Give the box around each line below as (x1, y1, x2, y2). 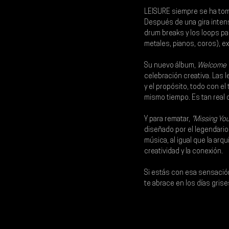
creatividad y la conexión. (144, 148, 223, 156)
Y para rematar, (144, 116, 192, 124)
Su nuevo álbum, (144, 62, 197, 70)
